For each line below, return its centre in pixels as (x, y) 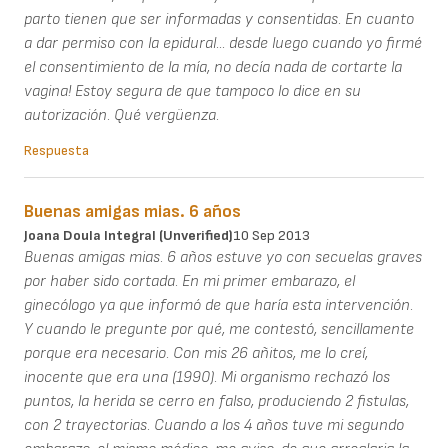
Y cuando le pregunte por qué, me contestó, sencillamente (219, 329)
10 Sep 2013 (271, 235)
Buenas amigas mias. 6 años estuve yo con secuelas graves (223, 257)
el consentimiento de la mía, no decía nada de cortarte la (213, 67)
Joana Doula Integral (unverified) (128, 235)
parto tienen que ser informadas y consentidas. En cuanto (219, 19)
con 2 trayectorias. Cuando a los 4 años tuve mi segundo (214, 425)
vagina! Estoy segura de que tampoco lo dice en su (192, 91)
